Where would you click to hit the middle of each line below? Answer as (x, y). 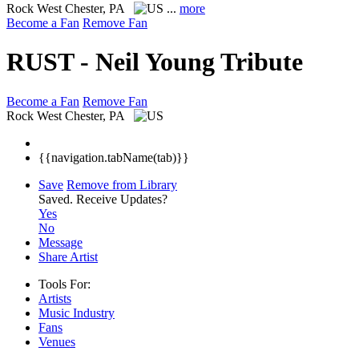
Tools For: (65, 284)
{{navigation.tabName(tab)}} (114, 157)
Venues (57, 341)
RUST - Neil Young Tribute (155, 62)
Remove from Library (122, 184)
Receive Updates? (122, 199)
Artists (55, 298)
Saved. (57, 199)
